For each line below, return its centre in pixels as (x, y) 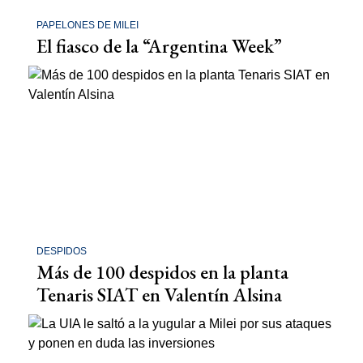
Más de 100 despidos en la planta (162, 272)
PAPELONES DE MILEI (88, 25)
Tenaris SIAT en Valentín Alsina (159, 295)
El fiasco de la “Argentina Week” (159, 45)
